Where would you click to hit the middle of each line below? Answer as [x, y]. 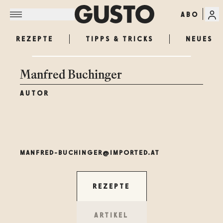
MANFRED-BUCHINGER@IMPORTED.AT [90, 153]
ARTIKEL [111, 215]
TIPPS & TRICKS [119, 39]
